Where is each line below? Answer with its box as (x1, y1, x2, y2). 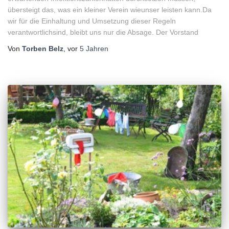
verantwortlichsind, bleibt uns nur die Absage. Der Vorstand (8, 28, 198, 37)
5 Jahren (80, 44, 108, 53)
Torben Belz (22, 44, 63, 53)
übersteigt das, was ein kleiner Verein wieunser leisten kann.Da (8, 6, 212, 14)
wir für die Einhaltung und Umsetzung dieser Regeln (8, 17, 176, 26)
